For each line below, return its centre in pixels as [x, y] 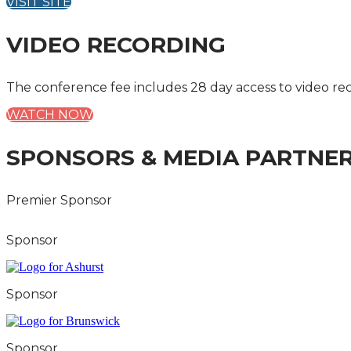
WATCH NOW [50, 115]
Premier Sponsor [59, 200]
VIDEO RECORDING [116, 45]
